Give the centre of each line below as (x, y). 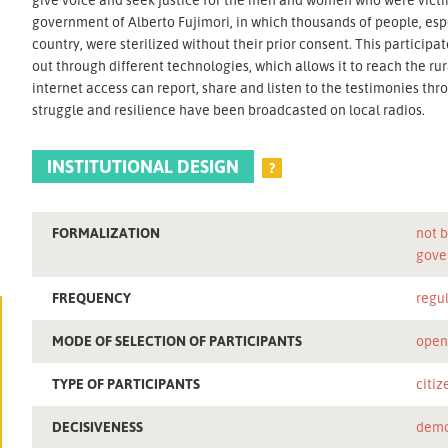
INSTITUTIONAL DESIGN (143, 165)
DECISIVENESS (98, 426)
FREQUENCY (92, 297)
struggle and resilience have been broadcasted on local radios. (229, 109)
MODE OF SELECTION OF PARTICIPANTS (177, 340)
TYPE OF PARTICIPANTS (126, 383)
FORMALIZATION (106, 232)
